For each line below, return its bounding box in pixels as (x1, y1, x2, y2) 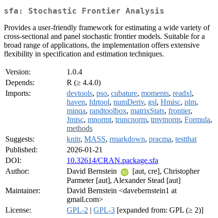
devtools (67, 89, 92, 98)
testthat (175, 135, 197, 144)
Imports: (5, 89, 31, 98)
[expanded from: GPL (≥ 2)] (115, 206, 203, 215)
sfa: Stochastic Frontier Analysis (4, 6, 164, 16)
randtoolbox (90, 107, 127, 115)
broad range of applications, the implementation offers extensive (4, 41, 200, 50)
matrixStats (130, 107, 164, 115)
